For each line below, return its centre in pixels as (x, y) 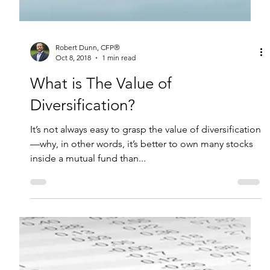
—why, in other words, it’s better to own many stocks (141, 187)
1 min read (118, 101)
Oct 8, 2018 (73, 101)
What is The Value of (101, 127)
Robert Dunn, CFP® (87, 91)
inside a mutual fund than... (88, 202)
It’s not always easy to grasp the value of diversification (145, 173)
